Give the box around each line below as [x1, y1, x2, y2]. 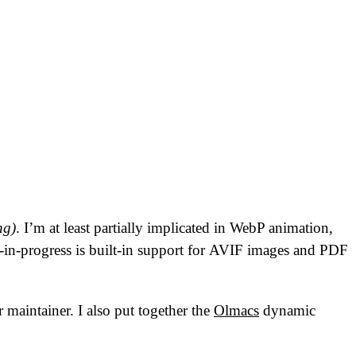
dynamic [259, 301, 315, 319]
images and [243, 242, 319, 259]
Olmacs [214, 301, 259, 319]
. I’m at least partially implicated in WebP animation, [16, 219, 333, 237]
